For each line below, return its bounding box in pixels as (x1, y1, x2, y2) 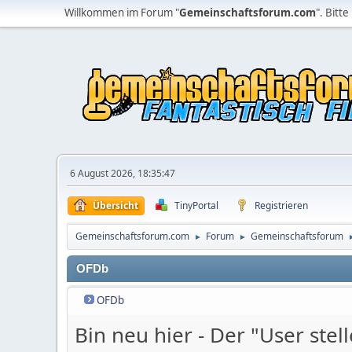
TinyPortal (174, 199, 218, 212)
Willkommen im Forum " (64, 5, 179, 20)
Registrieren (255, 199, 308, 212)
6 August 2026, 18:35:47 (70, 167, 175, 180)
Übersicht (93, 199, 138, 212)
